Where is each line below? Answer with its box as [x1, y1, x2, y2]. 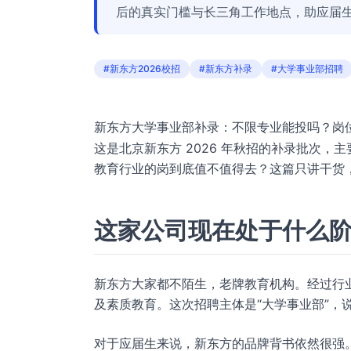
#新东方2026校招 [103, 63, 180, 74]
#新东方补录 [199, 63, 252, 74]
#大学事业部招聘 [271, 63, 343, 74]
